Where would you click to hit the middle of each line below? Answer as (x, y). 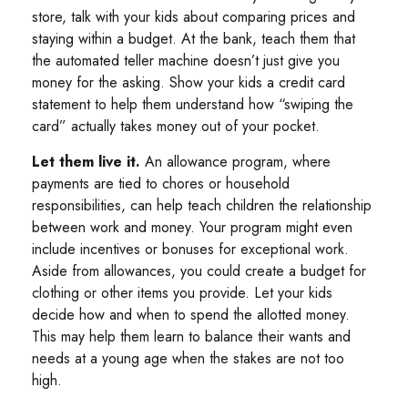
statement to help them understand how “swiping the (193, 105)
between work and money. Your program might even (192, 228)
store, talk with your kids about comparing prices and (194, 17)
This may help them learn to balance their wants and (191, 337)
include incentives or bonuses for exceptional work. (190, 250)
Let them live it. (86, 162)
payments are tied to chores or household (161, 184)
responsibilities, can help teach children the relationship (202, 206)
